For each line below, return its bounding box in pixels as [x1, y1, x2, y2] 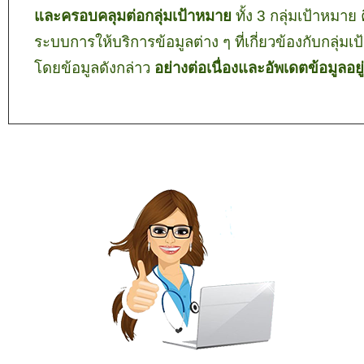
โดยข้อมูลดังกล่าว [34, 59, 154, 76]
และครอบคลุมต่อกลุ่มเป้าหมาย [34, 7, 236, 24]
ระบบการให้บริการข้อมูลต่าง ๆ [34, 33, 235, 50]
